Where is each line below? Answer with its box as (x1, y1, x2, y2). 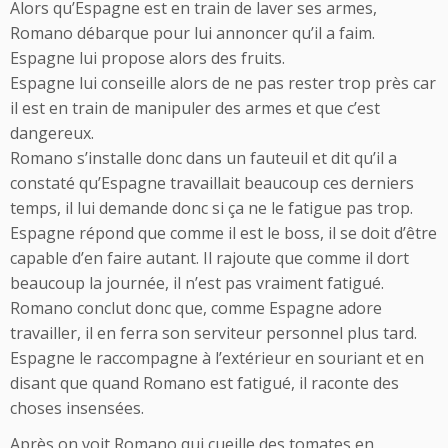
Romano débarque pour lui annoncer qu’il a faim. (10, 21, 375, 44)
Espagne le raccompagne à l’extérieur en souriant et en (10, 346, 424, 369)
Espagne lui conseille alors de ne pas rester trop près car (10, 71, 436, 94)
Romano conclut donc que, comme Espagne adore (10, 296, 382, 319)
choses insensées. (10, 396, 144, 419)
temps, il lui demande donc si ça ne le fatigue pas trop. (10, 196, 413, 219)
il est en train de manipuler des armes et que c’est (10, 96, 380, 119)
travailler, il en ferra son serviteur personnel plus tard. (10, 321, 417, 344)
